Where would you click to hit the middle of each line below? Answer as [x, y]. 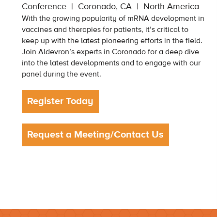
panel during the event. [62, 74]
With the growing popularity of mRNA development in [113, 19]
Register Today [60, 102]
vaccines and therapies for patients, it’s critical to [105, 30]
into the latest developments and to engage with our [111, 63]
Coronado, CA [105, 7]
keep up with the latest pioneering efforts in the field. [112, 41]
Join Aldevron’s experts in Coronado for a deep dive [110, 52]
